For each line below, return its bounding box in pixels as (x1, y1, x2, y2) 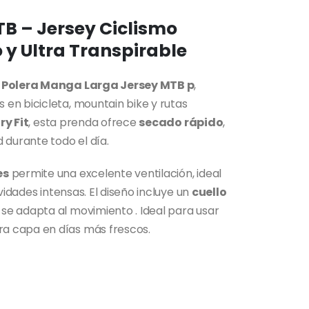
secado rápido (139, 114, 223, 130)
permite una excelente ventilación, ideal (8, 165, 222, 181)
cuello (191, 183, 227, 200)
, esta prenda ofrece (28, 114, 139, 130)
